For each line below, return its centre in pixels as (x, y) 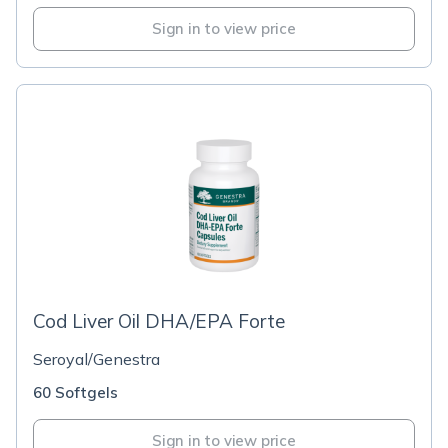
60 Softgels (75, 392)
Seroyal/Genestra (96, 359)
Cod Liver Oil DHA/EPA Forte (159, 321)
